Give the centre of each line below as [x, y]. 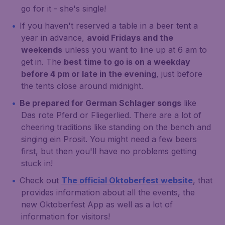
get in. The [42, 62]
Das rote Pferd [49, 115]
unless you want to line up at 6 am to [135, 50]
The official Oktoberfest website [127, 180]
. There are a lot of [165, 115]
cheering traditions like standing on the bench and [116, 127]
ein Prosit [68, 139]
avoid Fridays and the [130, 38]
